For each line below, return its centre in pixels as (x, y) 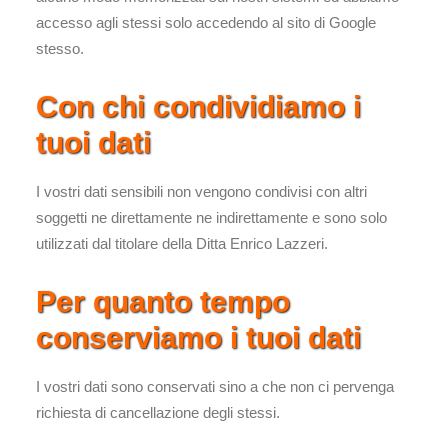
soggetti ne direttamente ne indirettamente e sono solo (211, 217)
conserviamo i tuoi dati (198, 337)
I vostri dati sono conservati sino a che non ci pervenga (215, 386)
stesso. (60, 48)
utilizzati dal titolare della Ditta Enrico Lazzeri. (182, 243)
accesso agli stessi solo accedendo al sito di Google (206, 22)
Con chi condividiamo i (198, 106)
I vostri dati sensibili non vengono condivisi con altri (201, 191)
